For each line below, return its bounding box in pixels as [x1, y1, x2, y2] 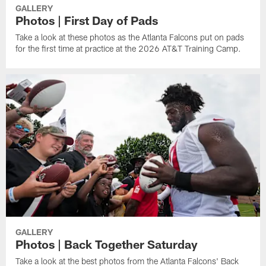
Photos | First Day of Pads [15, 12, 159, 27]
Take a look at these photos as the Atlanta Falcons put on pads [15, 31, 245, 42]
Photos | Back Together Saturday [15, 237, 198, 252]
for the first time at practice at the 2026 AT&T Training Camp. [15, 43, 242, 53]
